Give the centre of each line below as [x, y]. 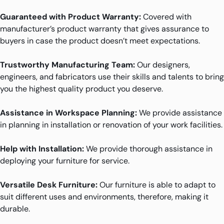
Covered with [166, 16]
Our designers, [162, 64]
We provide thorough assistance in [148, 148]
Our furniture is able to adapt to [156, 184]
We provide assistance [179, 112]
